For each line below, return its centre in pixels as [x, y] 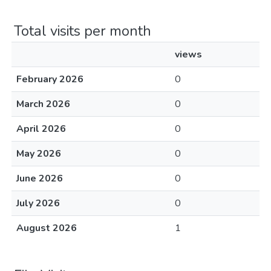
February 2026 [50, 79]
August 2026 [47, 228]
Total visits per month [83, 31]
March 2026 [43, 104]
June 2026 [40, 178]
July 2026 [38, 203]
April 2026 [41, 129]
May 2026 [39, 154]
